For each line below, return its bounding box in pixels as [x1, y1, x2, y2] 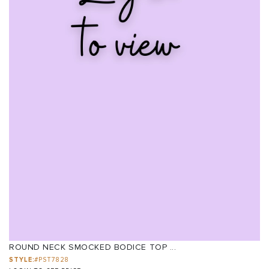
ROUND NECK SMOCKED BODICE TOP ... [9, 242, 177, 253]
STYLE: [9, 256, 35, 264]
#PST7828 [34, 256, 69, 264]
